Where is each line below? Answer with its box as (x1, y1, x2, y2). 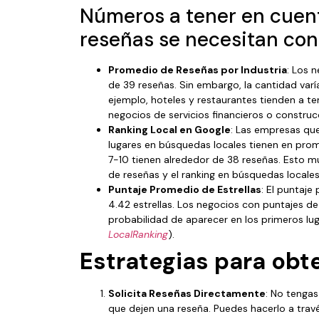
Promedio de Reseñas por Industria (108, 63, 287, 76)
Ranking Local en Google (108, 122, 231, 136)
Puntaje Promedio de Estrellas (108, 182, 261, 196)
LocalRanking (108, 227, 168, 241)
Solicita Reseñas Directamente (108, 286, 266, 300)
